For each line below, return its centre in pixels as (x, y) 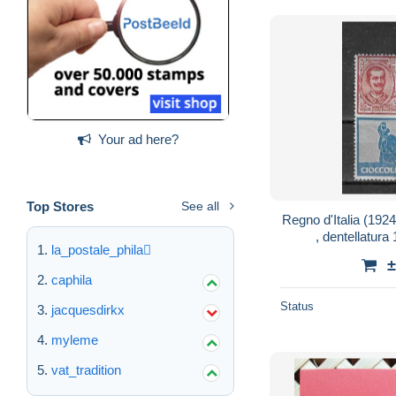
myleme (75, 339)
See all (200, 206)
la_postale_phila (97, 249)
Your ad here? (138, 139)
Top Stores (60, 206)
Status (297, 306)
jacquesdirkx (88, 309)
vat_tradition (86, 369)
